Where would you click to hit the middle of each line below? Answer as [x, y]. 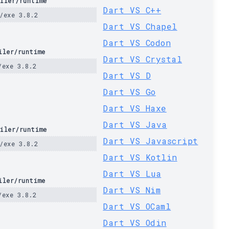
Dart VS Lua [132, 174]
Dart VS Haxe [135, 108]
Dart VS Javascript [151, 141]
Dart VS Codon [137, 43]
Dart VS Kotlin [140, 157]
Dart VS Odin [135, 223]
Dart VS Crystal [143, 59]
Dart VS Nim [132, 190]
